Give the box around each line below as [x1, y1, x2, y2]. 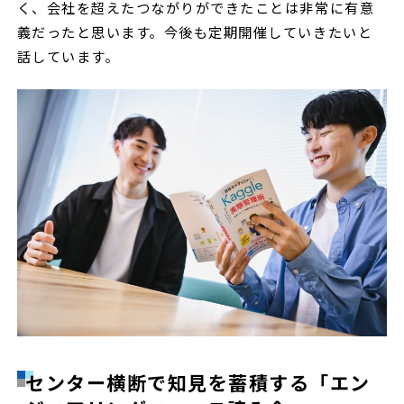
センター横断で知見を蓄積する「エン [24, 369, 371, 397]
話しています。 [16, 45, 120, 66]
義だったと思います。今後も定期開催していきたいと [16, 21, 373, 41]
